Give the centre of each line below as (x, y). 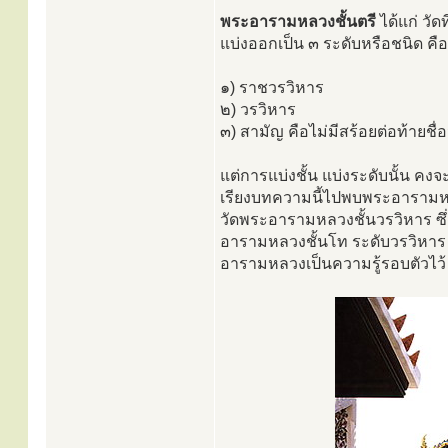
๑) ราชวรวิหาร (272, 87)
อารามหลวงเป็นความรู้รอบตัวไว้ (333, 263)
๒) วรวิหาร (258, 109)
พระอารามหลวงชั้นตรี (298, 21)
